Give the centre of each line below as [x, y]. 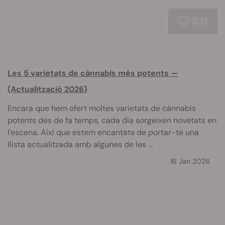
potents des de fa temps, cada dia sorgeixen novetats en [112, 120]
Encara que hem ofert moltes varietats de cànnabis [102, 108]
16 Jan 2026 [190, 161]
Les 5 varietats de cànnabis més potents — [93, 73]
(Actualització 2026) [47, 89]
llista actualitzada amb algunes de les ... [80, 144]
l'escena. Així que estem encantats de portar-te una [103, 132]
